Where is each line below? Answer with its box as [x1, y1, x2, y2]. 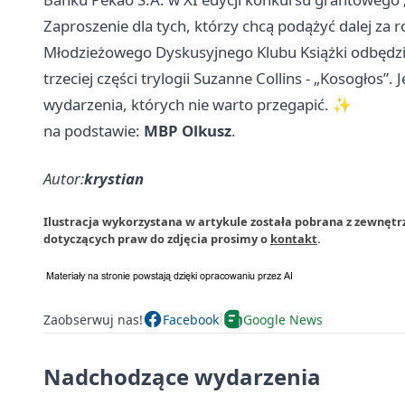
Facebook [163, 310, 219, 328]
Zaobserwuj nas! [43, 310, 143, 328]
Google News [243, 310, 323, 328]
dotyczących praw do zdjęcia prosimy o [43, 231, 270, 248]
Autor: [43, 168, 84, 190]
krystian [84, 168, 144, 190]
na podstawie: [43, 120, 144, 142]
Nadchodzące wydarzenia [43, 362, 321, 392]
